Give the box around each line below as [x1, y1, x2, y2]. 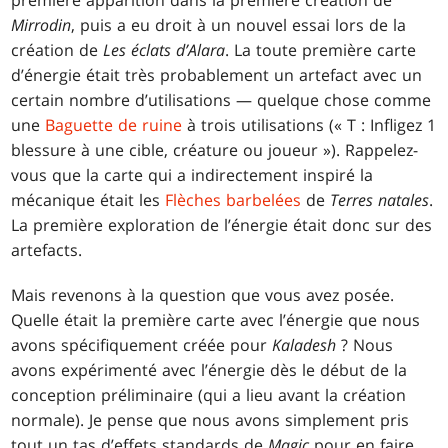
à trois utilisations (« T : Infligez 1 [182, 114, 437, 137]
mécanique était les [11, 189, 166, 212]
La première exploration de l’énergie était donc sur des [11, 214, 433, 237]
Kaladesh [272, 334, 337, 357]
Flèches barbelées [165, 189, 302, 212]
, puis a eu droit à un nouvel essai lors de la [71, 14, 407, 37]
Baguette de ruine [45, 114, 183, 137]
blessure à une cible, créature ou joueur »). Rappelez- [11, 139, 419, 162]
